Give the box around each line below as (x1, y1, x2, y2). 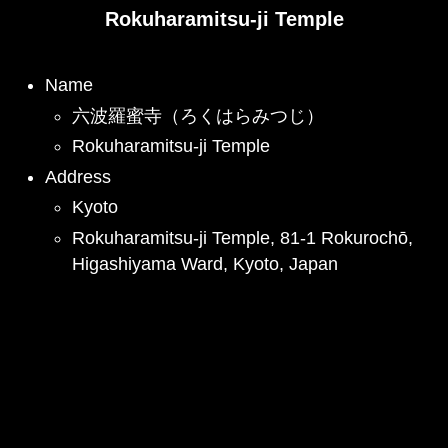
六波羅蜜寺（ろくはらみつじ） (71, 105, 324, 126)
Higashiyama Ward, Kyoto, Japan (71, 253, 338, 274)
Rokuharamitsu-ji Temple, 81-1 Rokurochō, (71, 227, 413, 248)
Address (44, 166, 111, 187)
